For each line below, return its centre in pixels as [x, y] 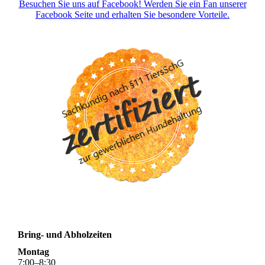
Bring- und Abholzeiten [65, 234]
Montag [33, 251]
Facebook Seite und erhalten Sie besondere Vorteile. [132, 14]
